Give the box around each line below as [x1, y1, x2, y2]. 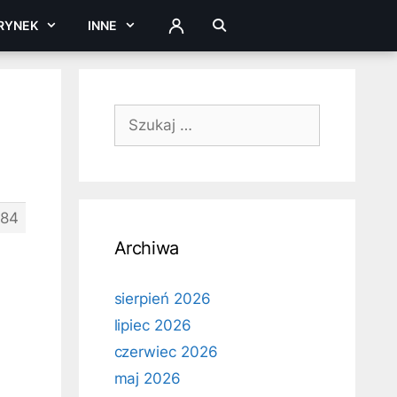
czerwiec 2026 [113, 343, 218, 361]
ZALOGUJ [165, 22, 226, 38]
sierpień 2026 [113, 290, 211, 307]
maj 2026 [113, 370, 182, 387]
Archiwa [113, 237, 179, 259]
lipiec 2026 [113, 316, 191, 334]
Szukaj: [113, 105, 165, 123]
